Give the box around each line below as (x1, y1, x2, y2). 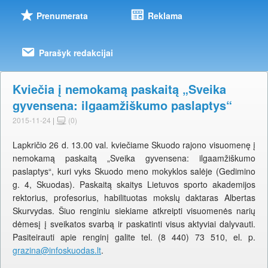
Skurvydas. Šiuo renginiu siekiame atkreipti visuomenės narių (13, 205, 255, 217)
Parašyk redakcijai (38, 47, 113, 59)
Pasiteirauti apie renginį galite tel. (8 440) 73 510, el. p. (13, 231, 255, 243)
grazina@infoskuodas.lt (13, 244, 101, 257)
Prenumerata (36, 10, 88, 22)
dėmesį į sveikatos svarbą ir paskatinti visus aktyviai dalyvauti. (13, 218, 255, 230)
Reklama (147, 10, 182, 22)
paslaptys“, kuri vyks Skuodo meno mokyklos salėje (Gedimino (13, 165, 255, 178)
